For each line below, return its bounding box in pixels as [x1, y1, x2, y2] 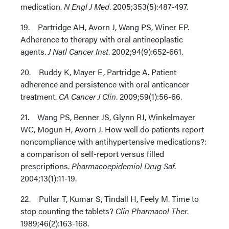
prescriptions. [20, 160, 72, 172]
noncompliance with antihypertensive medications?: [20, 135, 207, 147]
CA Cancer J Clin [59, 90, 116, 102]
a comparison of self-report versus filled [20, 148, 164, 159]
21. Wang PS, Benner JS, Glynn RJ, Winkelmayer [20, 111, 195, 123]
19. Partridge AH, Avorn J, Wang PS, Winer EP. [20, 21, 189, 33]
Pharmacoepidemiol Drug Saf [72, 160, 174, 172]
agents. [20, 45, 48, 57]
